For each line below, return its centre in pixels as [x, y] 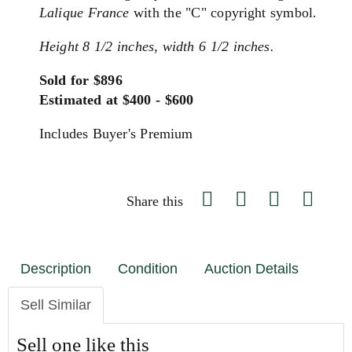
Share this [155, 201]
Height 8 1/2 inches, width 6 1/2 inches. [157, 46]
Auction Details [251, 269]
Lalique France [84, 13]
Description [56, 269]
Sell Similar [56, 305]
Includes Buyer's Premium [116, 134]
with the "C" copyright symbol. [223, 13]
